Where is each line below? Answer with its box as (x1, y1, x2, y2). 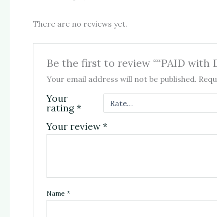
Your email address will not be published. (46, 74, 197, 84)
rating (46, 102, 77, 114)
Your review (46, 120, 103, 132)
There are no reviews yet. (33, 18, 127, 29)
